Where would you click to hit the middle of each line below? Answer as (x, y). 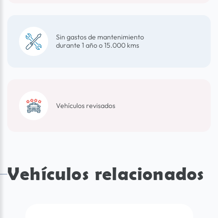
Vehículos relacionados (106, 174)
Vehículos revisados (86, 105)
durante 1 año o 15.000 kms (98, 45)
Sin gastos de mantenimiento (100, 37)
